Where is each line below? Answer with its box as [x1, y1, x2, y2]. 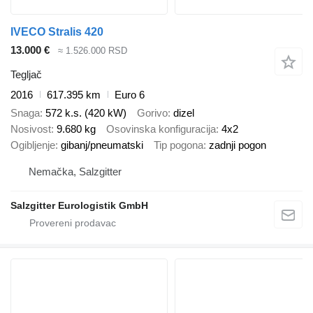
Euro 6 [115, 88, 145, 101]
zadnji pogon [209, 139, 266, 151]
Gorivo [137, 107, 168, 119]
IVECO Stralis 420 [10, 25, 103, 38]
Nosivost [10, 123, 51, 135]
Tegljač [10, 68, 42, 80]
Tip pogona [154, 139, 203, 151]
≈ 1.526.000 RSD [58, 45, 127, 56]
